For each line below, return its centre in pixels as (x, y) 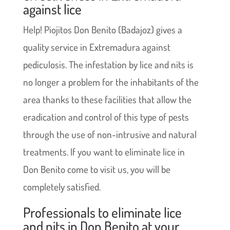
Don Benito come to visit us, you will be (97, 169)
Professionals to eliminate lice (102, 212)
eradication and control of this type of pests (106, 117)
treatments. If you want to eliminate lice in (104, 151)
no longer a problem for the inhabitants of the (111, 82)
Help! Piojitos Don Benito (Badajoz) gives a (102, 29)
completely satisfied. (62, 186)
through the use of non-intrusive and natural (110, 134)
